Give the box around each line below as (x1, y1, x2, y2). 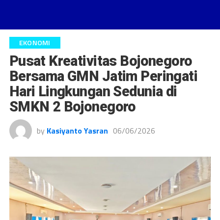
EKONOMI (19, 37, 51, 48)
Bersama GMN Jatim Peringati (9, 68, 198, 84)
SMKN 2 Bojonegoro (9, 98, 136, 115)
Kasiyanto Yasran (46, 125, 108, 137)
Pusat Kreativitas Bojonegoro (9, 53, 192, 69)
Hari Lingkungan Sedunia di (9, 83, 177, 100)
